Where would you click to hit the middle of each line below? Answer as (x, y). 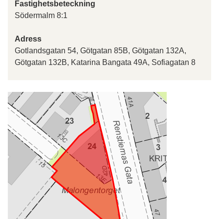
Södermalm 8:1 (41, 15)
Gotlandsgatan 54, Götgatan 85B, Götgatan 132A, (100, 50)
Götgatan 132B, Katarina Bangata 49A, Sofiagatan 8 (105, 62)
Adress (28, 39)
